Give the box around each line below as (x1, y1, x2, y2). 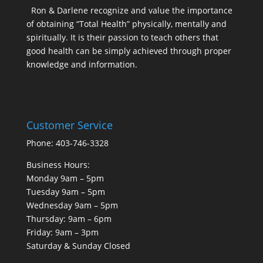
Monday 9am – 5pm (26, 172, 104, 184)
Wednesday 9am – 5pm (26, 199, 118, 211)
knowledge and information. (26, 59, 137, 70)
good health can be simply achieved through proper (26, 45, 231, 57)
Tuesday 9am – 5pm (26, 186, 105, 197)
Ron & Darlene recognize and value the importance (31, 5, 232, 16)
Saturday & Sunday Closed (26, 240, 130, 251)
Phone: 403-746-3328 (26, 137, 109, 149)
